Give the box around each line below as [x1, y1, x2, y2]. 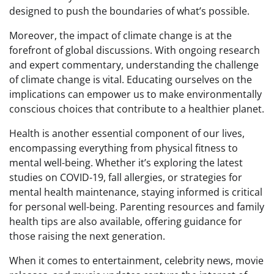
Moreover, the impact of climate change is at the [9, 29, 232, 42]
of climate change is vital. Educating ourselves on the [9, 73, 252, 86]
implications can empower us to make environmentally [9, 87, 262, 101]
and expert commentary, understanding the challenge [9, 58, 259, 72]
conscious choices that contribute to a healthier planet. [9, 102, 264, 116]
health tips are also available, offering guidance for [9, 215, 242, 228]
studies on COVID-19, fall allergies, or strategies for [9, 171, 242, 184]
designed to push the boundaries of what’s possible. [9, 4, 250, 18]
